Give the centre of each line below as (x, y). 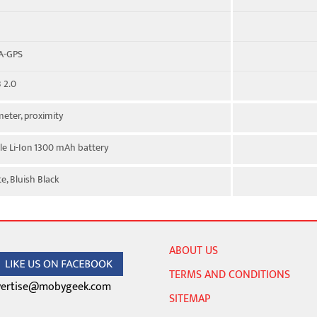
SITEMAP (190, 299)
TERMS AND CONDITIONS (230, 275)
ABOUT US (194, 251)
